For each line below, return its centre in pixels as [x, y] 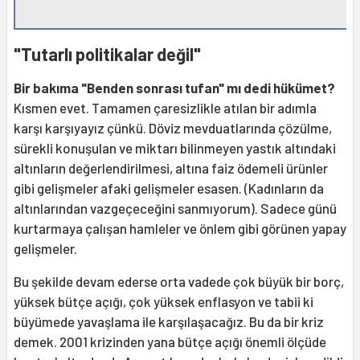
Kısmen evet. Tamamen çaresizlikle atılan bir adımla [165, 108]
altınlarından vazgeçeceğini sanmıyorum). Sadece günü [175, 209]
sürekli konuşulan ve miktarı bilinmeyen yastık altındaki [175, 148]
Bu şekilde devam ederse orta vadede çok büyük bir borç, [179, 282]
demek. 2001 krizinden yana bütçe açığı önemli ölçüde [170, 342]
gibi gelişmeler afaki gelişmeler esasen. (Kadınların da [169, 188]
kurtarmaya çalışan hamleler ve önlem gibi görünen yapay [180, 229]
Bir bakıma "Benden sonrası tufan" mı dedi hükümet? [174, 88]
